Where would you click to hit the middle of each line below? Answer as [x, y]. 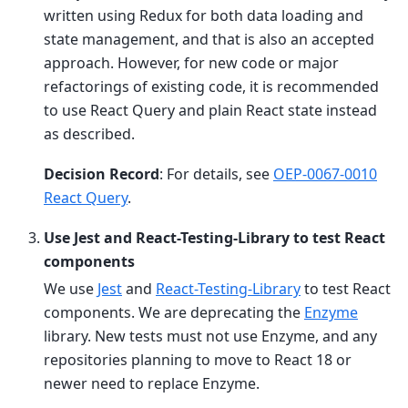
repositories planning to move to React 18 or [198, 360]
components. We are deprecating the [174, 313]
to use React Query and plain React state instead [210, 110]
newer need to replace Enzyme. [152, 384]
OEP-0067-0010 [325, 174]
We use [71, 289]
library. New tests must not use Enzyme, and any [210, 337]
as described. [89, 133]
